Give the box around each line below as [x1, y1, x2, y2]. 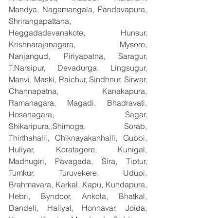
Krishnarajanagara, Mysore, [9, 39, 147, 49]
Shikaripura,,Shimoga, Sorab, [9, 121, 147, 131]
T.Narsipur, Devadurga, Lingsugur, [9, 63, 147, 73]
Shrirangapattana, [9, 16, 71, 26]
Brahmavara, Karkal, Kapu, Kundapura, [9, 180, 147, 189]
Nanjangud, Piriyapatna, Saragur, [9, 51, 147, 61]
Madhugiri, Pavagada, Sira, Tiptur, [9, 156, 147, 166]
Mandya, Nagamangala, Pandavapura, [9, 4, 147, 14]
